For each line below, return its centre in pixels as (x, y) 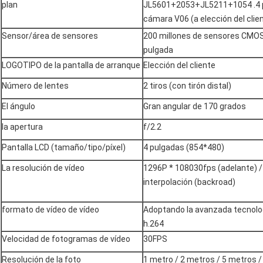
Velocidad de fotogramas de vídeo (66, 239)
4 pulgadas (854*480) (184, 147)
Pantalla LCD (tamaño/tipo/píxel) (64, 147)
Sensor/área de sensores (50, 36)
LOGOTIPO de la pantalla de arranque (71, 65)
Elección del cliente (179, 65)
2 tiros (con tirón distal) (187, 85)
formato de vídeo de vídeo (50, 209)
